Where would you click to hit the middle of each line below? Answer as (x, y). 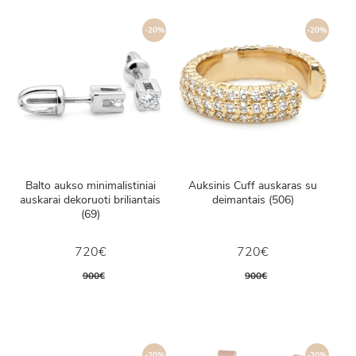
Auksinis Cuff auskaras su (253, 185)
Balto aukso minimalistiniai (90, 185)
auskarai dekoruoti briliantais (91, 199)
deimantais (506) (253, 199)
